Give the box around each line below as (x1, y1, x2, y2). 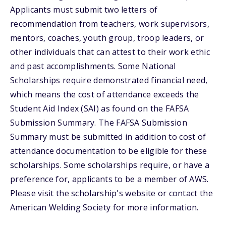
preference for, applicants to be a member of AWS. (10, 174, 209, 185)
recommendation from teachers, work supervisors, (10, 18, 210, 29)
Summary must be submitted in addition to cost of (10, 131, 206, 142)
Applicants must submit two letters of (10, 4, 158, 15)
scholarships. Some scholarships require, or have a (10, 159, 209, 171)
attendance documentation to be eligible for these (10, 145, 207, 156)
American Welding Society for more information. (10, 202, 199, 213)
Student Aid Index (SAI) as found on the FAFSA (10, 103, 189, 114)
